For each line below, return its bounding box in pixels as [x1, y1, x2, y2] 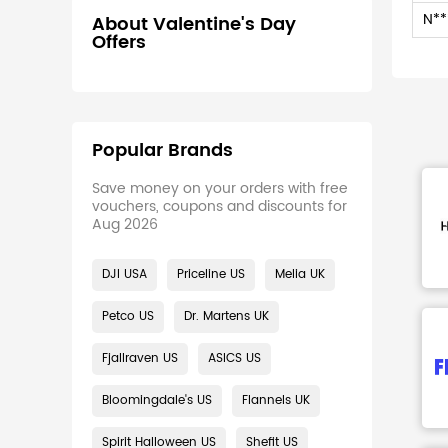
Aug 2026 [92, 213, 158, 236]
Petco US [102, 307, 154, 326]
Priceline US [177, 265, 245, 284]
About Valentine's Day [92, 10, 296, 39]
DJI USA [102, 265, 147, 284]
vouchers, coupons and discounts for [92, 195, 347, 218]
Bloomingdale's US [102, 391, 212, 410]
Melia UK [275, 265, 325, 284]
